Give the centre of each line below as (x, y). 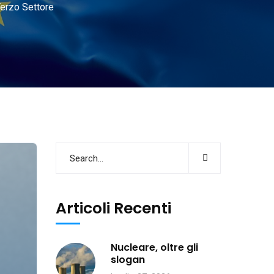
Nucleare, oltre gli (154, 247)
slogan (128, 260)
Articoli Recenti (113, 208)
